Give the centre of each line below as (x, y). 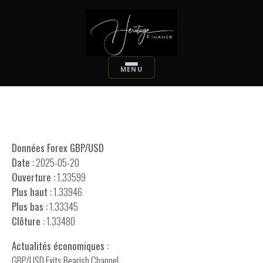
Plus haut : (32, 192)
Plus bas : (30, 206)
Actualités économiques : (60, 246)
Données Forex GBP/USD (58, 148)
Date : (23, 162)
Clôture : (28, 221)
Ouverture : (33, 177)
